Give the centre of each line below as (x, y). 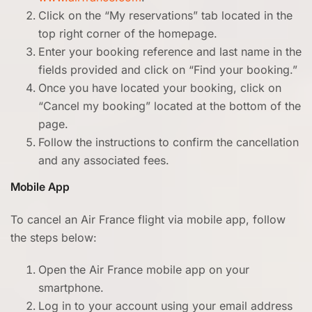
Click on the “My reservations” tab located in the (165, 15)
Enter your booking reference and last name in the (170, 52)
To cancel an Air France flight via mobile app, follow (148, 219)
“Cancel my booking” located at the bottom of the (170, 106)
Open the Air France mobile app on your (144, 270)
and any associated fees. (104, 160)
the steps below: (54, 237)
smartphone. (71, 288)
